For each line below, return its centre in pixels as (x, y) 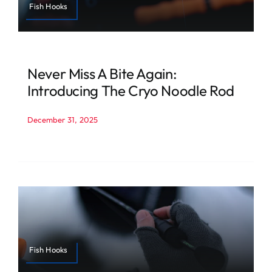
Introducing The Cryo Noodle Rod (131, 91)
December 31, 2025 (63, 120)
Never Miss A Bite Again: (102, 74)
